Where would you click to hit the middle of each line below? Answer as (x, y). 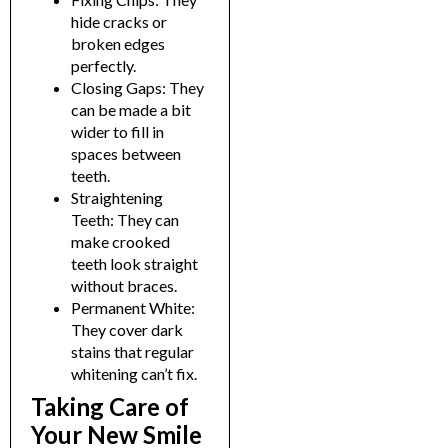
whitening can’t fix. (134, 374)
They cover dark (127, 330)
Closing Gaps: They (137, 88)
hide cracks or (119, 22)
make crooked (120, 242)
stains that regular (132, 352)
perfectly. (103, 66)
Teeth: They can (125, 220)
